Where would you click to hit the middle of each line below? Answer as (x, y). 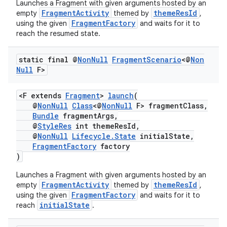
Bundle (46, 116)
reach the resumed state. (58, 33)
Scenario (164, 60)
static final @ (48, 60)
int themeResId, (106, 126)
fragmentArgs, (88, 116)
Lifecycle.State (104, 136)
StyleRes (54, 126)
